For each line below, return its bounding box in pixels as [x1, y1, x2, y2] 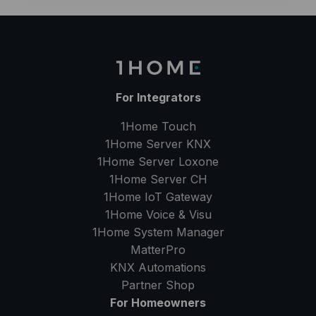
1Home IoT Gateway [104, 190, 212, 205]
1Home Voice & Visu [104, 207, 212, 222]
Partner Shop [121, 278, 195, 293]
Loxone [178, 154, 219, 169]
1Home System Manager [92, 225, 224, 240]
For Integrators [115, 90, 201, 105]
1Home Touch [120, 119, 196, 134]
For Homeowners [110, 296, 206, 310]
